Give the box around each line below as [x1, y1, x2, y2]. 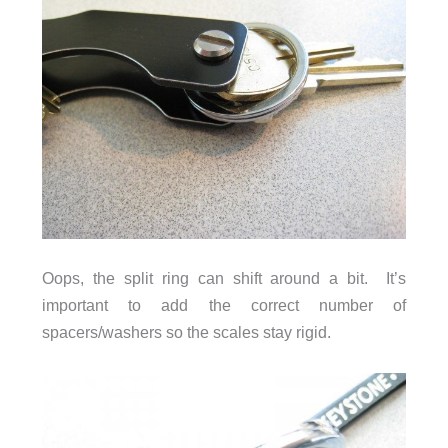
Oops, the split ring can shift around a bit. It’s [41, 269, 407, 288]
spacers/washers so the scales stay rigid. [41, 323, 331, 342]
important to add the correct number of [41, 296, 407, 315]
